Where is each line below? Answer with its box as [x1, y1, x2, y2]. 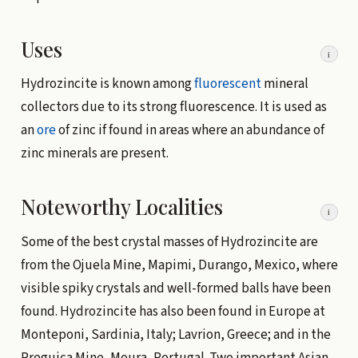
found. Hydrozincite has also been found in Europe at [20, 301, 325, 321]
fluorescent [193, 74, 261, 94]
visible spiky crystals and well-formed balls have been [20, 278, 331, 298]
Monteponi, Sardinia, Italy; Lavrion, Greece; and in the [20, 324, 331, 344]
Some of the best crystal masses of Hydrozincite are [20, 232, 318, 252]
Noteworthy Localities [20, 193, 223, 221]
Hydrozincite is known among [20, 74, 194, 94]
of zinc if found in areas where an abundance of [55, 121, 324, 141]
